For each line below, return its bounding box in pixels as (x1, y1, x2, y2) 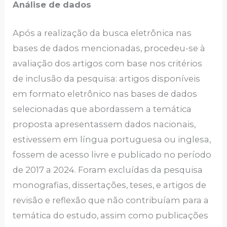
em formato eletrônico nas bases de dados (13, 89, 198, 99)
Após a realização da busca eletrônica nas (13, 28, 192, 39)
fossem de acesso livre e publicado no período (13, 149, 212, 160)
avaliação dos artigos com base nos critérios (13, 58, 203, 69)
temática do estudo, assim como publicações (13, 210, 209, 221)
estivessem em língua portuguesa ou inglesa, (13, 134, 211, 145)
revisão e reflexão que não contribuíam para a (13, 195, 209, 206)
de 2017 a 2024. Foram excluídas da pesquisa (13, 165, 203, 175)
